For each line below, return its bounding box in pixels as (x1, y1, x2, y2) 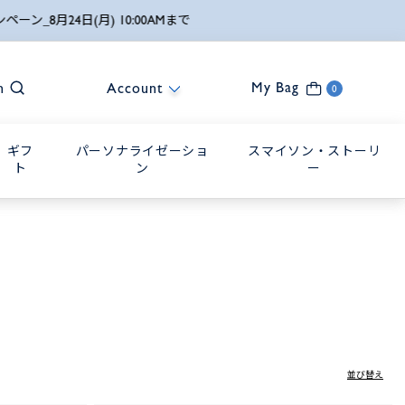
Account (107, 80, 165, 97)
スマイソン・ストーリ (248, 144, 381, 158)
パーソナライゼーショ (75, 144, 209, 158)
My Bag (251, 79, 299, 96)
